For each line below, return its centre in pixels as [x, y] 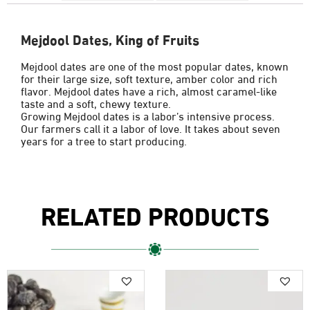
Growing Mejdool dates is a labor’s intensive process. [148, 115]
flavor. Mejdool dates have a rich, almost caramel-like [149, 90]
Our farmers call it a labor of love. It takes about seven [151, 127]
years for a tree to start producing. [104, 140]
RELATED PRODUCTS [155, 214]
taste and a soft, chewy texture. [96, 102]
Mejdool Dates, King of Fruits [110, 38]
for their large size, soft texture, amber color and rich [149, 77]
